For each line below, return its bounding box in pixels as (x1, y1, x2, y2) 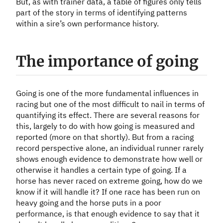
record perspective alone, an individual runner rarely (16, 143, 204, 153)
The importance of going (16, 52, 198, 71)
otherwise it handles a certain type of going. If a (16, 165, 187, 175)
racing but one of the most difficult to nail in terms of (16, 99, 205, 110)
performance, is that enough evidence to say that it (16, 209, 200, 219)
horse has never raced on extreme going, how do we (16, 176, 203, 186)
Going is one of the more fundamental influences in (16, 88, 199, 99)
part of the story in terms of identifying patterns (16, 7, 187, 18)
